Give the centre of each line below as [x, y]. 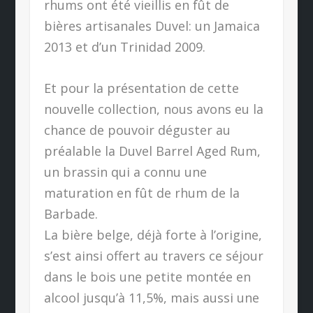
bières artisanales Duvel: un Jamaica [152, 26]
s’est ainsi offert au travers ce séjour [153, 255]
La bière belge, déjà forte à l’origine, [153, 234]
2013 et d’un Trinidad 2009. [124, 46]
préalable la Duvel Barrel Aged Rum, [152, 151]
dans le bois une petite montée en [147, 276]
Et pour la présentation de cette [141, 88]
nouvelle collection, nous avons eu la [153, 109]
